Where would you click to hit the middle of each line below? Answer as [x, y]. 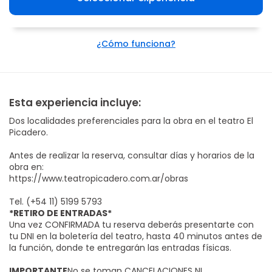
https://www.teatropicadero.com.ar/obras [99, 178]
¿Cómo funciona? [136, 43]
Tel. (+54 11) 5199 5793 [56, 201]
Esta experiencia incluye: [75, 102]
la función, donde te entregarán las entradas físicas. [120, 247]
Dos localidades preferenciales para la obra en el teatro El [131, 121]
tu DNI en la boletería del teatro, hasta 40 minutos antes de [136, 236]
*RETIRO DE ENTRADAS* [60, 213]
